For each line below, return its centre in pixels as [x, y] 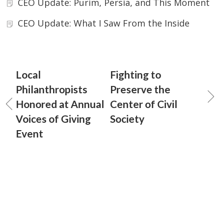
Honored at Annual [60, 104]
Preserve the [140, 89]
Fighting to [136, 74]
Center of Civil [144, 104]
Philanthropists [52, 89]
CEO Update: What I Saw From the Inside [104, 23]
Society [127, 119]
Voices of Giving [53, 119]
